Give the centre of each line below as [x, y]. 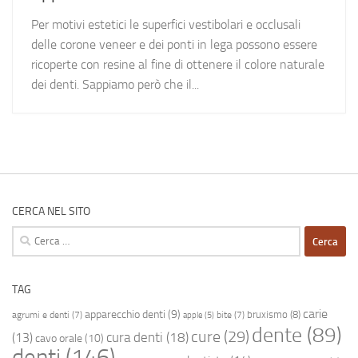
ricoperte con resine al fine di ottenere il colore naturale [178, 65]
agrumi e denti [41, 315]
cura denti [135, 338]
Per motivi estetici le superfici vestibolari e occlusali [166, 25]
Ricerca [29, 235]
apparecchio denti [125, 314]
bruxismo [267, 315]
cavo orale [59, 339]
